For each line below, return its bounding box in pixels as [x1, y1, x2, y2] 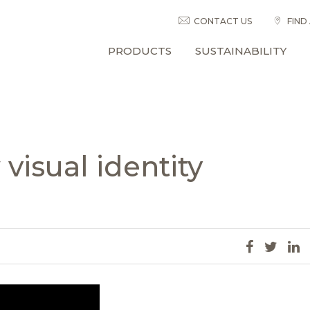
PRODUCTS [108, 44, 172, 57]
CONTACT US [193, 16, 252, 26]
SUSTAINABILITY [194, 44, 286, 57]
